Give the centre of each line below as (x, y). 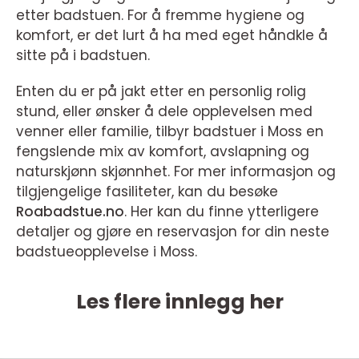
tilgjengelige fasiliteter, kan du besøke (147, 192)
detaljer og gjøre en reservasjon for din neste (173, 232)
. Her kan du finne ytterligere (222, 212)
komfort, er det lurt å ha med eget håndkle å (172, 35)
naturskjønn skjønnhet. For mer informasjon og (176, 171)
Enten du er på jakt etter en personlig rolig (161, 91)
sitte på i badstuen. (83, 55)
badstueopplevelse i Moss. (107, 252)
